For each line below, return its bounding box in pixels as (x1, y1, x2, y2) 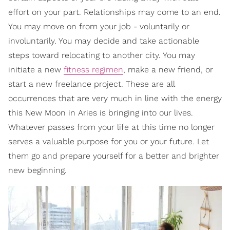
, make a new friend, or (123, 65, 213, 75)
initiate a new (8, 65, 64, 75)
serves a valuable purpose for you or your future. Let (8, 137, 209, 147)
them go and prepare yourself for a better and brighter (8, 151, 219, 161)
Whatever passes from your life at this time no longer (8, 122, 215, 132)
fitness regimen (64, 65, 123, 75)
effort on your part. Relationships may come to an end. (8, 7, 221, 17)
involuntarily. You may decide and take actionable (8, 36, 199, 46)
